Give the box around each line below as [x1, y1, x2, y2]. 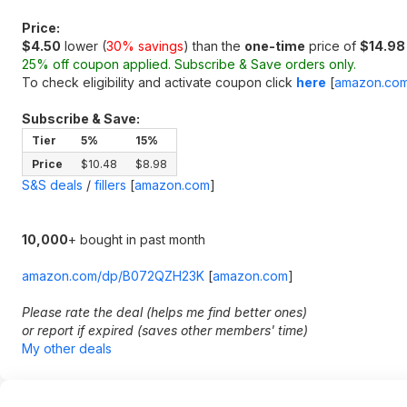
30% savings [106, 38, 184, 54]
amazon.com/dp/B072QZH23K [22, 268, 204, 283]
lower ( [61, 38, 106, 54]
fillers [94, 177, 126, 193]
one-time [244, 38, 305, 54]
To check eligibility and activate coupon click [22, 74, 296, 90]
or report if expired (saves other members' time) [22, 323, 308, 338]
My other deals [22, 341, 112, 356]
